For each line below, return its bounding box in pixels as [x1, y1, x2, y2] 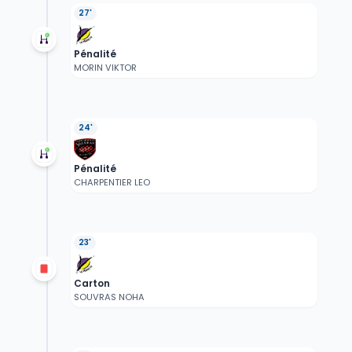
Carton [73, 277, 110, 291]
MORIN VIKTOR [73, 61, 137, 75]
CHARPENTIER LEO [73, 176, 150, 189]
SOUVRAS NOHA [73, 291, 145, 304]
